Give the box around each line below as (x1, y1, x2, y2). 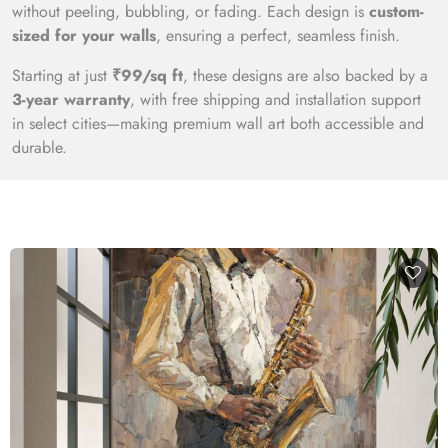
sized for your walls (12, 24, 156, 47)
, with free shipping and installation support (130, 88, 421, 111)
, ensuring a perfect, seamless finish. (156, 24, 400, 47)
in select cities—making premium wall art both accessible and (12, 112, 424, 135)
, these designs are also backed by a (183, 64, 428, 87)
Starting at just (12, 64, 112, 87)
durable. (12, 136, 67, 159)
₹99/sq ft (112, 64, 183, 87)
